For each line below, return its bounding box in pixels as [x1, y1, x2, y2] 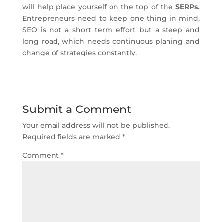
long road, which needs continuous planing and [22, 37, 200, 46]
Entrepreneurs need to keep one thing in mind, [22, 14, 200, 23]
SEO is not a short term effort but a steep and [22, 25, 200, 35]
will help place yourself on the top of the [22, 2, 176, 12]
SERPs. [175, 2, 200, 12]
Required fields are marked [22, 132, 122, 142]
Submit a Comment [22, 103, 131, 116]
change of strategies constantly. [22, 48, 137, 57]
